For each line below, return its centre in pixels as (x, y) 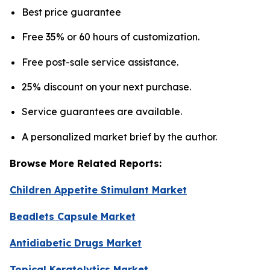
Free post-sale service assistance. (100, 62)
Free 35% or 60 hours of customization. (111, 37)
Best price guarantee (71, 12)
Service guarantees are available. (102, 112)
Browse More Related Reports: (86, 163)
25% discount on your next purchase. (106, 86)
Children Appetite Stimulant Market (98, 190)
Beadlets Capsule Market (73, 216)
